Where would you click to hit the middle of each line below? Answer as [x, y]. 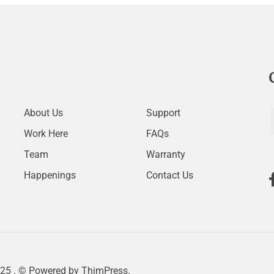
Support [163, 113]
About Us [43, 113]
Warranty [166, 154]
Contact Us [170, 175]
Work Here [46, 133]
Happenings [50, 175]
